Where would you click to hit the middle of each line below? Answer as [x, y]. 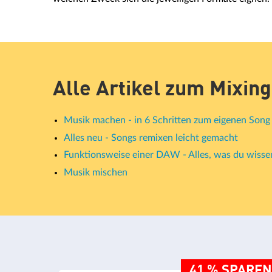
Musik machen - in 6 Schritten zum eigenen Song [167, 121]
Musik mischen [96, 172]
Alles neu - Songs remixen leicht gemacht [151, 138]
